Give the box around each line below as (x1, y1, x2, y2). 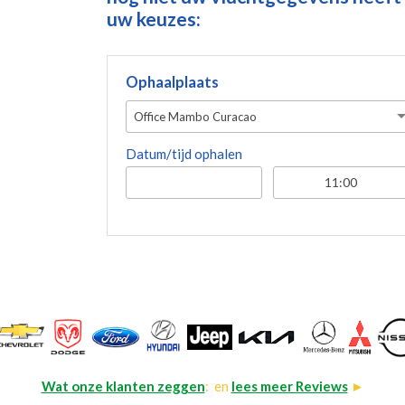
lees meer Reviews (231, 377, 348, 394)
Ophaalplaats (125, 72, 219, 91)
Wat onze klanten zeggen (41, 377, 205, 394)
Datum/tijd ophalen (125, 145, 242, 162)
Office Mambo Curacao (133, 108, 257, 124)
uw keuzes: (106, 6, 201, 30)
